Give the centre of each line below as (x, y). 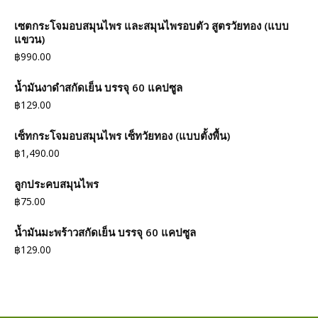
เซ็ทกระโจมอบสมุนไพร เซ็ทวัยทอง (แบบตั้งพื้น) (122, 135)
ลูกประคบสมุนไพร (56, 183)
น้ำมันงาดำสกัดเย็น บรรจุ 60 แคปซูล (98, 87)
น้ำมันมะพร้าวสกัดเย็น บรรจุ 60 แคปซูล (105, 232)
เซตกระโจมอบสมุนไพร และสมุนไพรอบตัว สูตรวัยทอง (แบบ (152, 25)
